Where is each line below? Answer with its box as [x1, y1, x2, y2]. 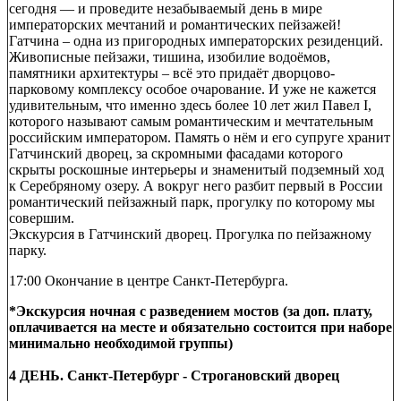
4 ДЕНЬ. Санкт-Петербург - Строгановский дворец [9, 367, 339, 383]
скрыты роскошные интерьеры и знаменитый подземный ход [9, 161, 384, 177]
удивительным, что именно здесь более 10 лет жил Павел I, [9, 97, 371, 113]
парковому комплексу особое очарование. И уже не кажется [9, 81, 376, 97]
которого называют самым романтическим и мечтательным [9, 113, 373, 129]
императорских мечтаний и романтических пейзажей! [9, 16, 345, 32]
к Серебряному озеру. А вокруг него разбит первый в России [9, 177, 383, 193]
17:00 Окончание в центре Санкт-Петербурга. [9, 272, 288, 288]
